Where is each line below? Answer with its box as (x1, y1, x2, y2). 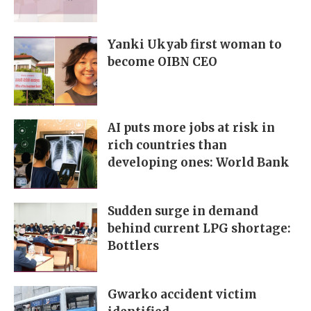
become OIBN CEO (108, 54, 217, 70)
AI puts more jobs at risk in (108, 120, 275, 136)
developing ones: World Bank (108, 155, 289, 171)
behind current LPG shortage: (108, 221, 291, 237)
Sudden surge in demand (108, 203, 258, 219)
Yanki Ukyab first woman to (108, 37, 282, 53)
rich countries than (108, 137, 227, 153)
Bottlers (108, 238, 159, 254)
